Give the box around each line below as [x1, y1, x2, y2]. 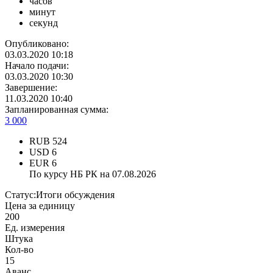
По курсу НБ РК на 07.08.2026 [29, 169, 156, 180]
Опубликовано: [5, 38, 69, 49]
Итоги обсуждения [36, 190, 115, 200]
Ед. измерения [5, 222, 65, 233]
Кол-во [5, 244, 34, 255]
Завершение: [5, 82, 57, 93]
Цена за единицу [5, 200, 75, 211]
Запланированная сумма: [5, 104, 108, 115]
